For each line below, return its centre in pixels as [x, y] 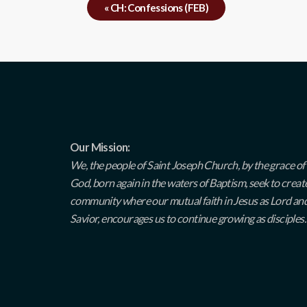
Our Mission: [100, 147]
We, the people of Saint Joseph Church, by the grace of [187, 164]
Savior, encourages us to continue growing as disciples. [188, 218]
